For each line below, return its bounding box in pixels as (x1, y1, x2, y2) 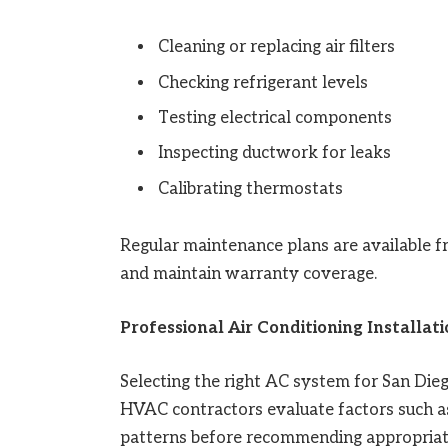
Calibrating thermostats (157, 178, 343, 199)
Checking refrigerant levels (157, 72, 368, 93)
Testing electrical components (157, 107, 392, 128)
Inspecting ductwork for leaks (157, 143, 391, 164)
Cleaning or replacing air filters (157, 37, 395, 58)
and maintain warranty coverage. (119, 264, 377, 285)
